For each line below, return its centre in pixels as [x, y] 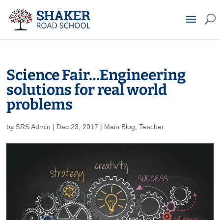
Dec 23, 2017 [78, 127]
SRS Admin [33, 127]
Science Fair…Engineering [96, 75]
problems [40, 105]
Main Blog [120, 127]
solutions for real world [87, 90]
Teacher [152, 127]
